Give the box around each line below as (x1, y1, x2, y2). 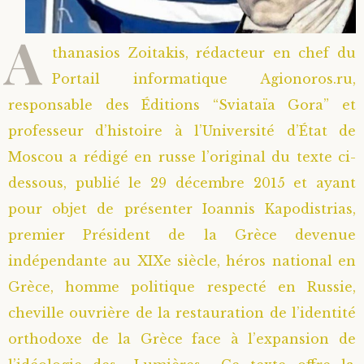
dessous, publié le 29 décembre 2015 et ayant (8, 174, 356, 191)
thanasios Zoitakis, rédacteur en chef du (52, 44, 356, 61)
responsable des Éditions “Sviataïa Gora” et (8, 96, 356, 113)
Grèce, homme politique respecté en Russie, (8, 278, 356, 295)
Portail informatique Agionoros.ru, (52, 70, 356, 87)
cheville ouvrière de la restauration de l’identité (8, 304, 356, 321)
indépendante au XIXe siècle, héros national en (8, 252, 356, 269)
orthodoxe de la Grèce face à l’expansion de (8, 330, 356, 347)
